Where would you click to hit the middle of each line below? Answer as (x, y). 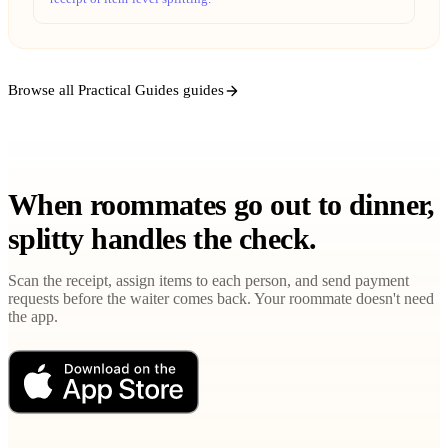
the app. (33, 317)
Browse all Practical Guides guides (116, 90)
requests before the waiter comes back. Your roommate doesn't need (221, 299)
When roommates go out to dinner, (221, 205)
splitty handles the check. (162, 239)
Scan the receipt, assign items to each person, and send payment (208, 281)
